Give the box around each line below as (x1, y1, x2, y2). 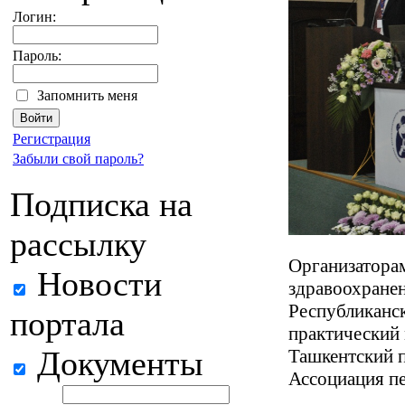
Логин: (13, 9, 56, 24)
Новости (28, 265, 162, 303)
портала (10, 305, 125, 343)
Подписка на (10, 185, 193, 223)
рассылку (10, 225, 146, 263)
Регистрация (13, 131, 90, 146)
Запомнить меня (37, 88, 137, 103)
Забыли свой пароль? (13, 151, 144, 166)
